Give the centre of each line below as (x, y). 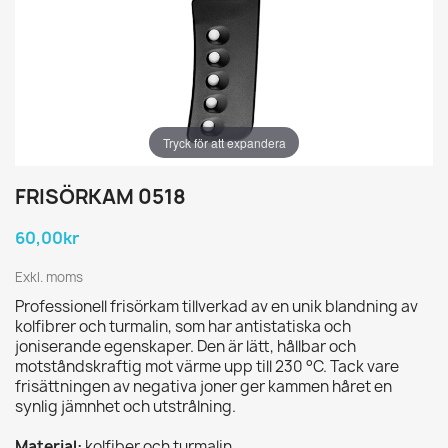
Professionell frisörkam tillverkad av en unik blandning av (216, 306)
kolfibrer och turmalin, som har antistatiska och (183, 326)
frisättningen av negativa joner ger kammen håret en (203, 386)
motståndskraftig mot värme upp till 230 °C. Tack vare (207, 366)
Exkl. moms (49, 276)
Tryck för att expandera (224, 142)
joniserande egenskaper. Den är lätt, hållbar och (185, 346)
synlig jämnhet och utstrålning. (125, 406)
